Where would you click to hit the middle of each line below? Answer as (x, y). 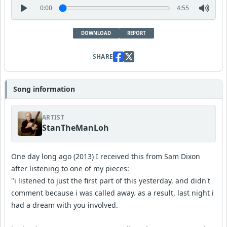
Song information (44, 89)
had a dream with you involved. (65, 205)
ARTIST (53, 117)
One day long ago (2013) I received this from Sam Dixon (106, 156)
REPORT (137, 33)
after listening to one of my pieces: (70, 168)
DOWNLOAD (96, 33)
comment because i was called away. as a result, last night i (112, 193)
